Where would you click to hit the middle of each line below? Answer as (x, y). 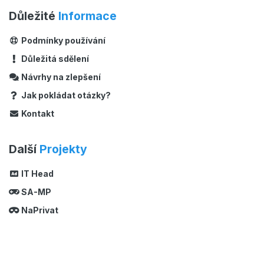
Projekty (63, 149)
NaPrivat (39, 210)
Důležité (34, 16)
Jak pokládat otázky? (65, 95)
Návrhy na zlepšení (60, 77)
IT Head (36, 174)
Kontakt (37, 113)
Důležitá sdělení (54, 58)
